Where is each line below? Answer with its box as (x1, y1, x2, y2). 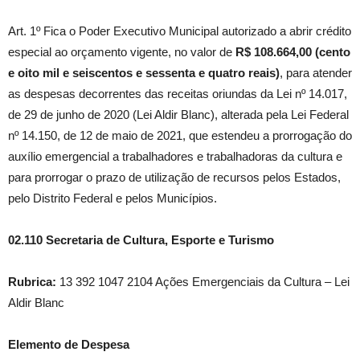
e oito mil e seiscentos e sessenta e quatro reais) (8, 66, 280, 80)
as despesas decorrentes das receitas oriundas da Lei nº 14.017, (8, 87, 347, 101)
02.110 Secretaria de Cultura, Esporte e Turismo (8, 233, 274, 247)
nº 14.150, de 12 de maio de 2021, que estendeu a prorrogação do (8, 129, 352, 143)
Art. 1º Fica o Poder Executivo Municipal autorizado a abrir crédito (8, 24, 351, 39)
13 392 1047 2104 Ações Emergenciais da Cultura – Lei (56, 275, 350, 289)
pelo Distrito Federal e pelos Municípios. (8, 191, 217, 206)
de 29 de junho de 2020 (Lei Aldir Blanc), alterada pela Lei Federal (8, 108, 349, 122)
